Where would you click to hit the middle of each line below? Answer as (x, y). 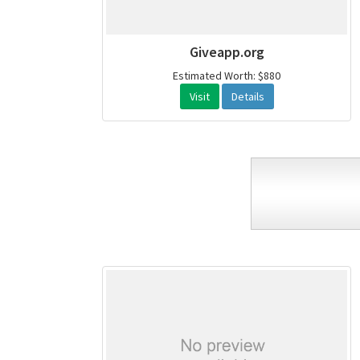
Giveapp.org (227, 52)
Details (247, 97)
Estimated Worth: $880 (227, 76)
